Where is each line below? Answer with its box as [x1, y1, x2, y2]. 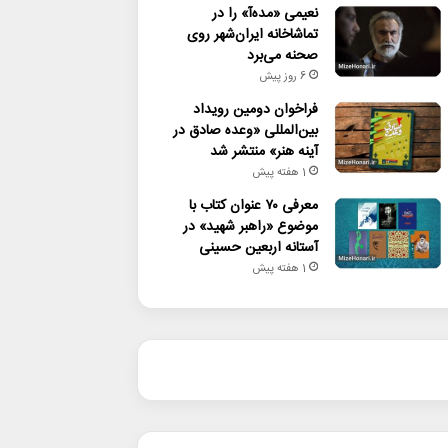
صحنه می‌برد [246, 43, 318, 68]
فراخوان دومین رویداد [192, 97, 318, 122]
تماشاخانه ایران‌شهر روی [186, 22, 318, 47]
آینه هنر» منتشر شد [209, 139, 318, 164]
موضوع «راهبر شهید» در [182, 214, 318, 239]
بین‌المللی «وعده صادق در [172, 118, 318, 143]
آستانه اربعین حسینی [198, 235, 318, 260]
